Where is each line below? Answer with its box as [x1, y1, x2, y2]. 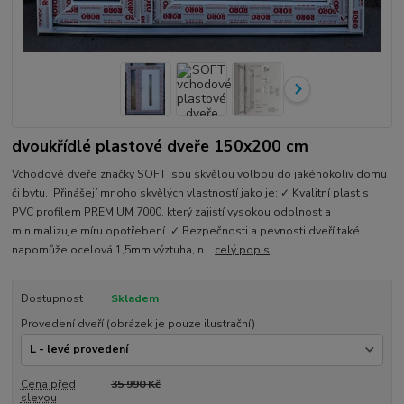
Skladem [110, 290, 159, 306]
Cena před [20, 376, 76, 391]
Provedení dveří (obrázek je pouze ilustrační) [20, 317, 255, 332]
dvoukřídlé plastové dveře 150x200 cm [12, 135, 309, 158]
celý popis [215, 242, 271, 257]
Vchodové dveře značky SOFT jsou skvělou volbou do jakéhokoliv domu [12, 166, 388, 181]
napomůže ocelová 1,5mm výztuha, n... [12, 242, 216, 257]
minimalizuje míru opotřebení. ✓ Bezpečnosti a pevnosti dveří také [12, 223, 361, 238]
